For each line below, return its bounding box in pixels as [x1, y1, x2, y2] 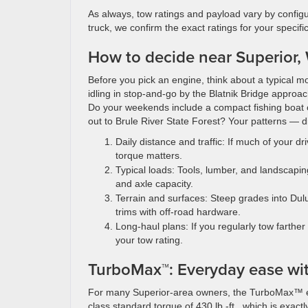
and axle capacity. [115, 178, 193, 189]
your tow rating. [115, 234, 183, 245]
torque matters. [115, 150, 182, 161]
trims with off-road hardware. [115, 206, 241, 217]
